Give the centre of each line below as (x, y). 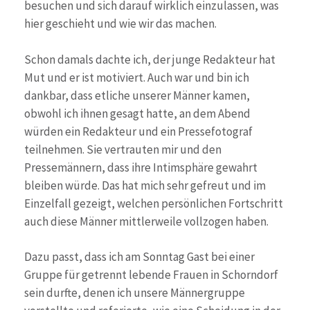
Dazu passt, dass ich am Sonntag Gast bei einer (139, 257)
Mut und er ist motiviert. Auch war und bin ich (137, 77)
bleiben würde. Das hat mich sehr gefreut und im (145, 185)
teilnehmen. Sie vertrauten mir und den (123, 149)
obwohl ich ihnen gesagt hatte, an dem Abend (137, 113)
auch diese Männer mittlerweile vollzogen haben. (146, 221)
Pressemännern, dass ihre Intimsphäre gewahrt (141, 167)
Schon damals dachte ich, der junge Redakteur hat (150, 59)
